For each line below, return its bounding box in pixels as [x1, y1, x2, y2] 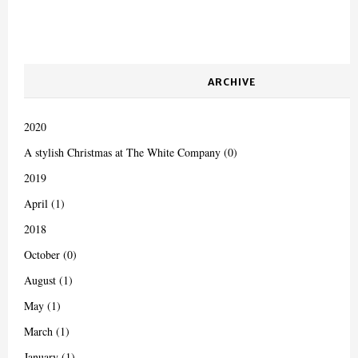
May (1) [24, 298, 61, 313]
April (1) [24, 196, 65, 211]
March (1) [24, 324, 70, 339]
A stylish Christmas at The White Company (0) [24, 145, 237, 160]
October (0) [24, 247, 77, 262]
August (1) [24, 272, 73, 288]
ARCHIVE [208, 76, 256, 88]
